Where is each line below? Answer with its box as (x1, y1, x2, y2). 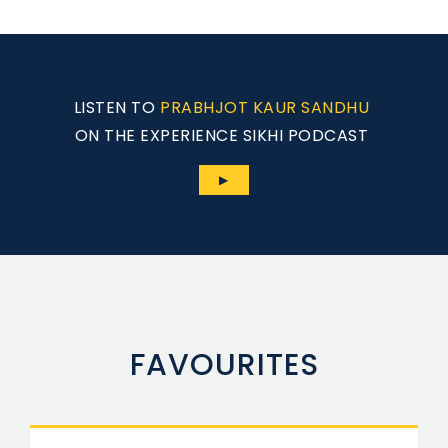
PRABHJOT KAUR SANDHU (160, 95, 370, 119)
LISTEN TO (73, 95, 156, 119)
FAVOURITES (129, 343, 319, 386)
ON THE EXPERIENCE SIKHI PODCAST (74, 123, 369, 147)
